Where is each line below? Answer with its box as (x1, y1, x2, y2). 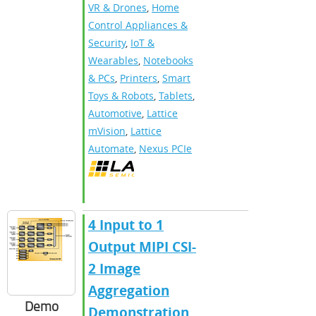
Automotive (88, 106, 142, 120)
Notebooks (143, 53, 193, 67)
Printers (120, 71, 157, 85)
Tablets (159, 88, 193, 102)
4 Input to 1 (88, 215, 164, 234)
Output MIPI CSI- (88, 237, 196, 256)
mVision (88, 123, 126, 138)
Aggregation (88, 281, 169, 300)
